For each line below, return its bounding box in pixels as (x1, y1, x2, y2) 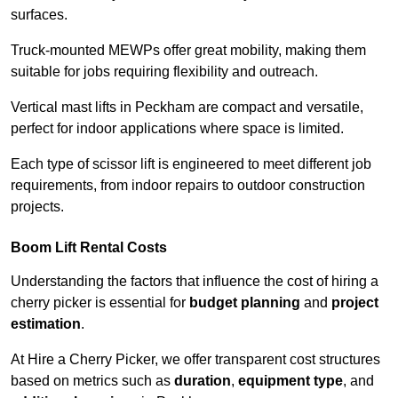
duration (174, 373, 231, 389)
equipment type (238, 373, 343, 389)
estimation (11, 316, 81, 332)
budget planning (189, 295, 300, 311)
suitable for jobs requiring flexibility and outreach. (11, 64, 318, 80)
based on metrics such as (11, 373, 174, 389)
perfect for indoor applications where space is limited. (11, 121, 344, 137)
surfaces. (11, 7, 68, 23)
